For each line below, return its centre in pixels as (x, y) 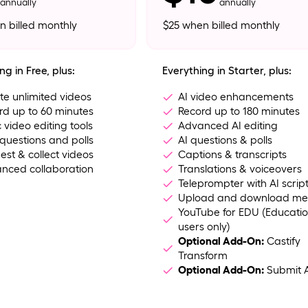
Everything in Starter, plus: (227, 70)
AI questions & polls (225, 140)
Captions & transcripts (233, 154)
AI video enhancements (236, 96)
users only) (205, 226)
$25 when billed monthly (222, 25)
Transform (203, 255)
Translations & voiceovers (240, 168)
